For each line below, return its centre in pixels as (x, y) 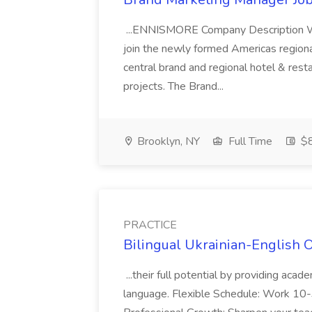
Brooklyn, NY (167, 141)
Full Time (249, 141)
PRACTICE (150, 225)
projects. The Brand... (175, 86)
